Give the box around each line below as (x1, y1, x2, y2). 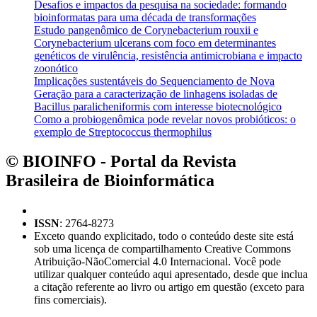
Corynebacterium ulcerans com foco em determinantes (34, 36, 276, 49)
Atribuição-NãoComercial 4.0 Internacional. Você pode (34, 255, 281, 268)
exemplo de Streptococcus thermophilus (34, 125, 212, 138)
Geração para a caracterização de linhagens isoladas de (34, 87, 277, 100)
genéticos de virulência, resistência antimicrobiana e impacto (34, 49, 302, 62)
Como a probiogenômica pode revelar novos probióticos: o (34, 113, 296, 125)
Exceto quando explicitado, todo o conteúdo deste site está (34, 230, 294, 243)
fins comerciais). (34, 294, 107, 306)
